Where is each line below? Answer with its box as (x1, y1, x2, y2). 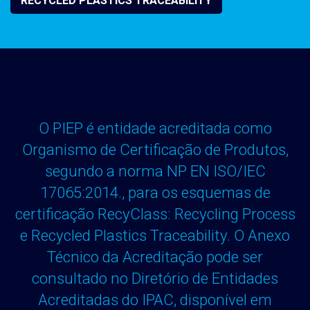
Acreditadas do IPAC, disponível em (38, 290, 272, 309)
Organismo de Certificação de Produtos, (21, 140, 289, 158)
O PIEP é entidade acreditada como (38, 118, 272, 137)
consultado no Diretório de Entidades (32, 268, 278, 287)
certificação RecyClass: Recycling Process (15, 204, 295, 223)
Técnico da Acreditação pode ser (47, 247, 263, 266)
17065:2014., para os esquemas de (39, 183, 271, 201)
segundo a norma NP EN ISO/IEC (44, 161, 266, 180)
